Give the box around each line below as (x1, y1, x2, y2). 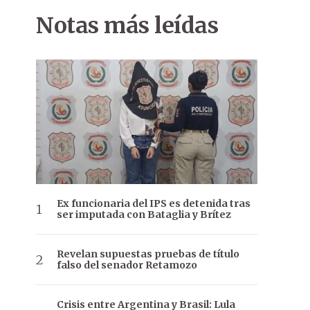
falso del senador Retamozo (57, 259, 197, 272)
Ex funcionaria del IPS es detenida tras (57, 197, 250, 210)
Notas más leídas (36, 12, 218, 39)
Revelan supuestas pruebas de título (57, 248, 239, 261)
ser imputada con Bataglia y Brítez (57, 208, 231, 221)
